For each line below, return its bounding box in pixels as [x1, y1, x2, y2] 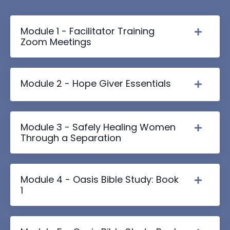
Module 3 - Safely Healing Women [21, 120, 176, 133]
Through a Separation [21, 131, 121, 144]
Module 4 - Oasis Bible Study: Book [21, 172, 179, 186]
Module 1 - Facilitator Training [21, 24, 155, 37]
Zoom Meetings [21, 35, 91, 48]
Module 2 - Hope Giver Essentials [21, 76, 171, 90]
